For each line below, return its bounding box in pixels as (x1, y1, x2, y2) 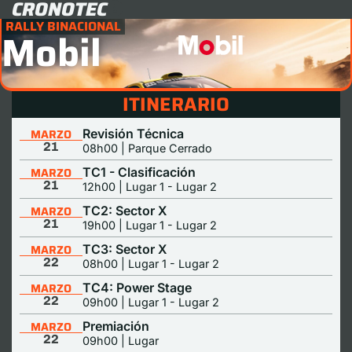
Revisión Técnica (82, 126, 184, 141)
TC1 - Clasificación (82, 164, 196, 180)
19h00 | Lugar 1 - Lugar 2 (82, 218, 217, 232)
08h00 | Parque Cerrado (82, 141, 212, 155)
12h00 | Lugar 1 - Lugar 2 (82, 180, 217, 193)
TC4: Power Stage (82, 280, 192, 295)
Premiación (82, 318, 149, 334)
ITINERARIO (123, 90, 229, 119)
